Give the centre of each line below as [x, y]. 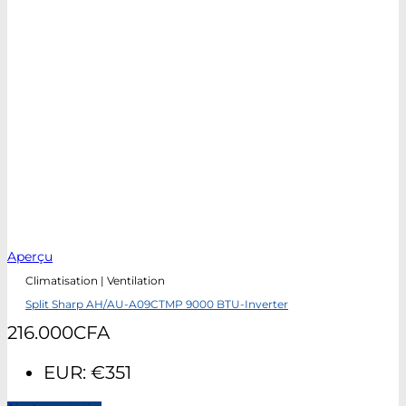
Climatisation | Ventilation [95, 281]
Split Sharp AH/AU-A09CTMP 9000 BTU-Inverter [157, 305]
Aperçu [30, 256]
